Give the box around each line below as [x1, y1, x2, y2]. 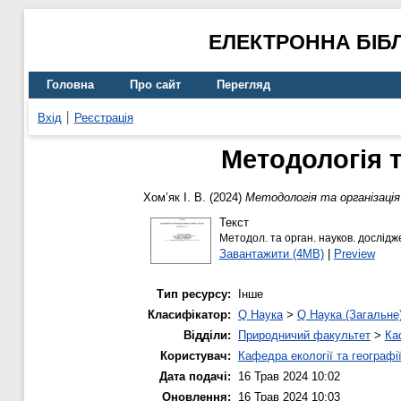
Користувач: [160, 349, 231, 363]
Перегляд [217, 78, 270, 92]
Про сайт [130, 78, 181, 92]
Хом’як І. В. [143, 191, 206, 205]
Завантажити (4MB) [218, 246, 324, 260]
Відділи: [183, 328, 231, 343]
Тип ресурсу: [157, 287, 231, 302]
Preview [333, 246, 375, 260]
